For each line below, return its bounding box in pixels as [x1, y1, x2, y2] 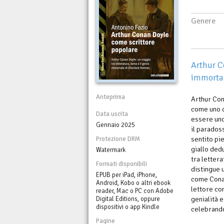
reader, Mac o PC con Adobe [96, 187, 173, 195]
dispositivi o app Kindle [96, 203, 159, 211]
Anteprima [96, 93, 125, 101]
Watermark [96, 146, 125, 154]
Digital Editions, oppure [96, 195, 160, 203]
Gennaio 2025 [96, 121, 135, 129]
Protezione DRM [96, 135, 140, 143]
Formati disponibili [96, 160, 147, 168]
